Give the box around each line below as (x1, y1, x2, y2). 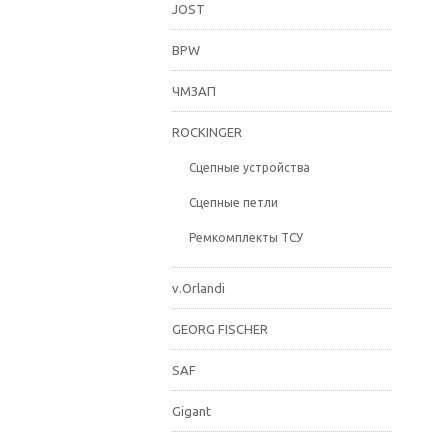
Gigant (172, 404, 211, 418)
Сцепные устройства (189, 161, 310, 174)
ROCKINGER (172, 125, 242, 139)
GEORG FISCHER (172, 322, 268, 336)
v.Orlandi (172, 281, 225, 295)
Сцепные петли (189, 196, 278, 209)
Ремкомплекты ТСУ (189, 231, 303, 244)
